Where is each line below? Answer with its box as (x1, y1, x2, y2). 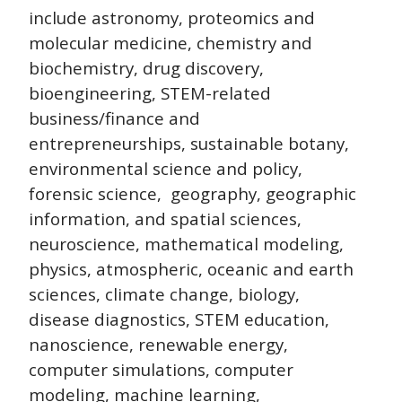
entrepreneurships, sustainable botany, (29, 132, 349, 155)
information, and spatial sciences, (29, 207, 301, 231)
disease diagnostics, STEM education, (29, 308, 334, 331)
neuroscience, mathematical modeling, (29, 232, 344, 256)
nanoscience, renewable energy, (29, 333, 288, 356)
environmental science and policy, (29, 157, 302, 180)
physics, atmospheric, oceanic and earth (29, 258, 354, 281)
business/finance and (29, 107, 200, 130)
